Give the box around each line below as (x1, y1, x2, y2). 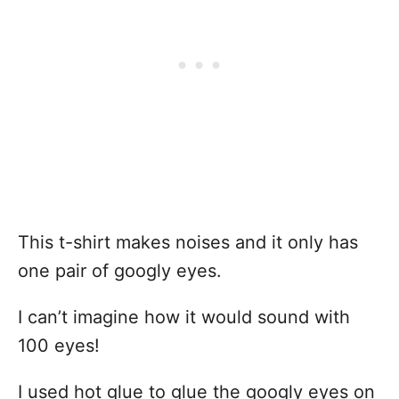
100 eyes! (18, 335, 100, 356)
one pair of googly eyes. (18, 260, 222, 281)
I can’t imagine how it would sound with (18, 306, 350, 328)
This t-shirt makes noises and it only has (18, 232, 358, 253)
